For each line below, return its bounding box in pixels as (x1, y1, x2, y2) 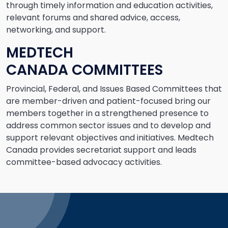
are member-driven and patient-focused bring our (6, 95, 211, 107)
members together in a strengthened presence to (6, 107, 209, 119)
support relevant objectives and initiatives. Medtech (6, 132, 214, 144)
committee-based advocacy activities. (6, 156, 164, 168)
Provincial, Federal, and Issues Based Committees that (6, 83, 222, 95)
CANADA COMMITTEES (6, 60, 163, 80)
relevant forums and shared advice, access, (6, 12, 180, 23)
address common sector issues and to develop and (6, 120, 211, 131)
